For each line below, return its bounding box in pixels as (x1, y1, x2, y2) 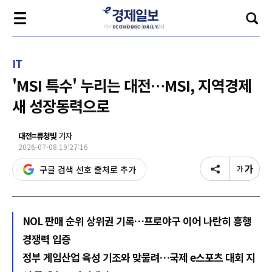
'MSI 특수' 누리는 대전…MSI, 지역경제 (12, 74, 251, 96)
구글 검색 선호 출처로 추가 (39, 163, 136, 175)
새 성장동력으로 (12, 95, 109, 117)
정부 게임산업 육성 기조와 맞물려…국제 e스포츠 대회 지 (22, 250, 255, 265)
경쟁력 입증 (22, 231, 70, 246)
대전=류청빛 (18, 130, 56, 141)
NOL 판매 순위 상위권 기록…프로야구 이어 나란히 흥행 (22, 213, 251, 228)
